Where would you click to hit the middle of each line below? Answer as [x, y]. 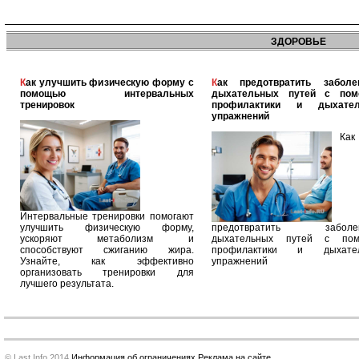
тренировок [47, 105]
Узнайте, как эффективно [107, 261]
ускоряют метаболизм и [107, 238]
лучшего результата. [67, 283]
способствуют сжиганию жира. [107, 250]
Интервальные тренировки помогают [107, 216]
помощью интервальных [107, 94]
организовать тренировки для [107, 272]
